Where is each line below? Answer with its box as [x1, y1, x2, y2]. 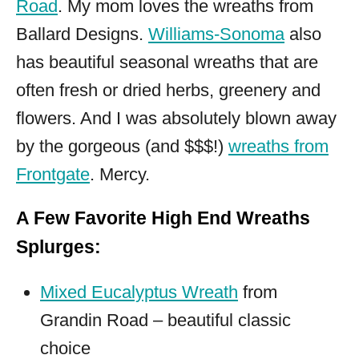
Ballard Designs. [16, 23, 148, 44]
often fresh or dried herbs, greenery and [16, 79, 321, 100]
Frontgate [16, 163, 90, 184]
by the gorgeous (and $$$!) [16, 135, 228, 156]
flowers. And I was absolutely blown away [16, 107, 337, 128]
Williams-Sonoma [148, 23, 284, 44]
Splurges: [16, 236, 101, 257]
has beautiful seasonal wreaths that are [16, 51, 318, 72]
